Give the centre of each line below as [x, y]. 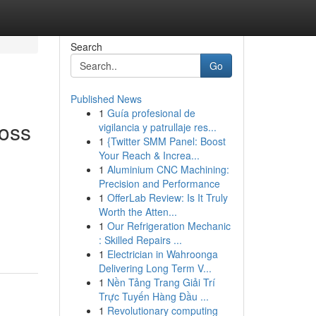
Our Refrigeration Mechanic [169, 226]
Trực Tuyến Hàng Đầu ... [153, 296]
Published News [106, 99]
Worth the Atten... [138, 212]
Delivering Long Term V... [155, 268]
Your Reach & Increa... [149, 155]
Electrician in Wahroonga [162, 254]
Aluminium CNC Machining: [168, 169]
